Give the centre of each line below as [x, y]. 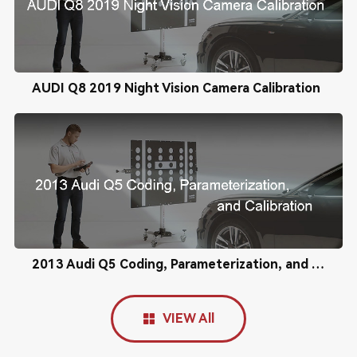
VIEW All [188, 318]
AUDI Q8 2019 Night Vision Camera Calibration [176, 88]
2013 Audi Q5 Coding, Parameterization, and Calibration [318, 264]
